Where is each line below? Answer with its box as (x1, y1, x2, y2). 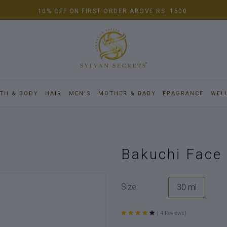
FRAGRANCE (163, 90, 204, 97)
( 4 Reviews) (157, 209, 186, 216)
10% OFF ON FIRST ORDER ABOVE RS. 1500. (37, 8, 190, 15)
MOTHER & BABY (98, 90, 156, 97)
